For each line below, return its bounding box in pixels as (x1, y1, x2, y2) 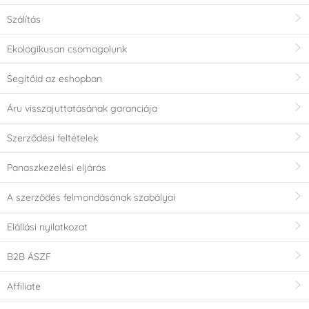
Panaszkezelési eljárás (7, 161, 106, 175)
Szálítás (7, 13, 41, 26)
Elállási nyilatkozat (7, 221, 88, 234)
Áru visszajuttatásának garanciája (7, 102, 157, 115)
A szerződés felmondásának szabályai (7, 191, 175, 204)
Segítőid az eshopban (7, 72, 102, 86)
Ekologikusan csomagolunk (7, 43, 127, 56)
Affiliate (7, 280, 41, 293)
